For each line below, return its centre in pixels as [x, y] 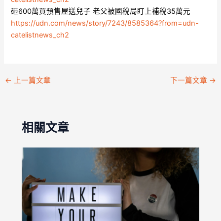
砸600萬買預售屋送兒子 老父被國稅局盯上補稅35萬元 [101, 12]
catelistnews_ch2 [40, 35]
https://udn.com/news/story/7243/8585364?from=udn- [105, 23]
